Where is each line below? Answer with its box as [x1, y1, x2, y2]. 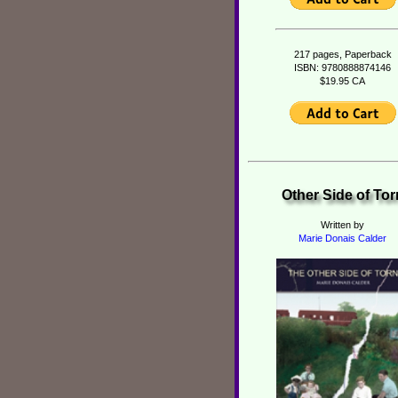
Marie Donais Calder [298, 233, 386, 243]
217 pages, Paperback [293, 49, 392, 60]
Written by [321, 219, 364, 230]
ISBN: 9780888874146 [294, 62, 391, 74]
